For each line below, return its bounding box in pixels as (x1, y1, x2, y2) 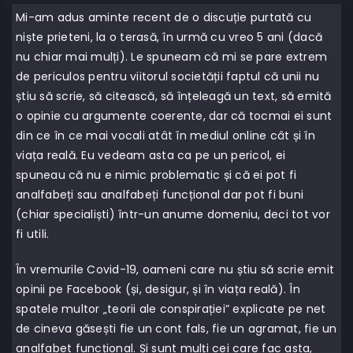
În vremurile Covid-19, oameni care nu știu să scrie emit (16, 262, 334, 277)
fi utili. (16, 226, 50, 242)
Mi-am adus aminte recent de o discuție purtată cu (16, 9, 312, 25)
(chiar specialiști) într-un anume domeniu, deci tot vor (16, 206, 330, 222)
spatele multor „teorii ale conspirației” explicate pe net (16, 301, 326, 317)
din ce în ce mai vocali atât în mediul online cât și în (16, 128, 315, 143)
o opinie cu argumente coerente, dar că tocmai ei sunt (16, 108, 333, 124)
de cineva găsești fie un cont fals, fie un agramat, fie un (16, 321, 337, 336)
